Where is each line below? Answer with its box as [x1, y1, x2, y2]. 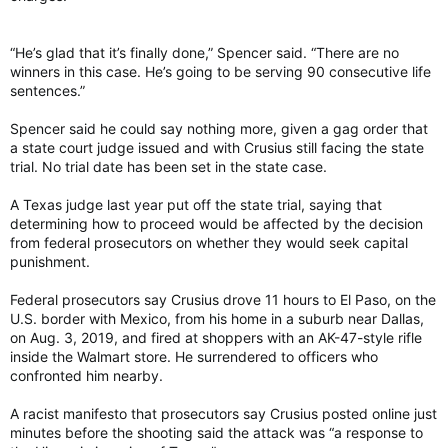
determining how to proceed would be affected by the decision [10, 214, 423, 232]
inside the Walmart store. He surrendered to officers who [10, 347, 378, 365]
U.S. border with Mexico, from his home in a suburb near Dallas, [10, 309, 424, 327]
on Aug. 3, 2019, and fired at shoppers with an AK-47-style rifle [10, 328, 422, 346]
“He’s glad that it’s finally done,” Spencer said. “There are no [10, 43, 399, 61]
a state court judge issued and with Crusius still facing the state [10, 138, 424, 156]
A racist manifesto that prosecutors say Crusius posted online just [10, 404, 437, 422]
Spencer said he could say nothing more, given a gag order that [10, 119, 428, 137]
